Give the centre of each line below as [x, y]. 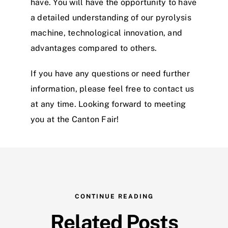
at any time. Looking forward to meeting [108, 104]
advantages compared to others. [94, 48]
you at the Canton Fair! [75, 120]
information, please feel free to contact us [112, 89]
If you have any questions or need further [110, 74]
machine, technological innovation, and [107, 33]
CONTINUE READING [114, 197]
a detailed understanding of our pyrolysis [111, 18]
